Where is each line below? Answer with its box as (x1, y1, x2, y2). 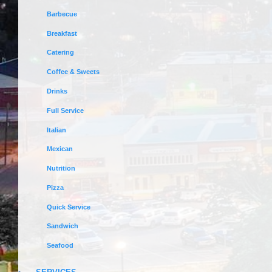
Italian (47, 126, 67, 134)
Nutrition (47, 165, 76, 172)
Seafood (47, 242, 74, 250)
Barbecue (47, 10, 78, 18)
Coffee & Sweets (47, 68, 100, 76)
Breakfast (47, 29, 78, 37)
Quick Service (47, 203, 91, 211)
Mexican (47, 145, 73, 153)
